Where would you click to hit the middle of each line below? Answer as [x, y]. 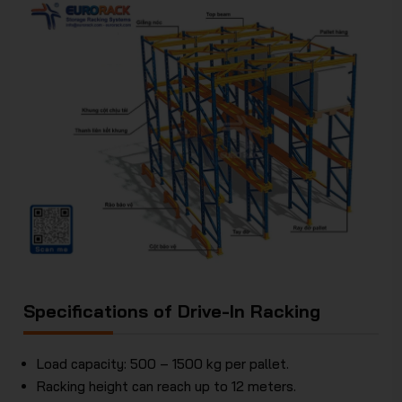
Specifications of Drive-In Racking [172, 310]
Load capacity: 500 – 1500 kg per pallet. [163, 363]
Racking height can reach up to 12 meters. [167, 386]
